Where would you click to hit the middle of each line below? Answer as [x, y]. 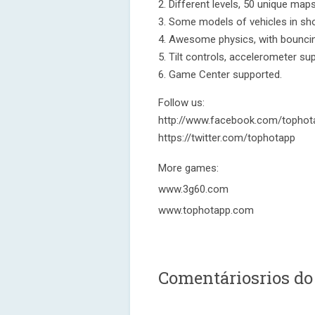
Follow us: [181, 103]
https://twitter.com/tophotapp [227, 138]
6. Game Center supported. [220, 75]
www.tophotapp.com [206, 210]
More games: [188, 168]
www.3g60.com [193, 189]
